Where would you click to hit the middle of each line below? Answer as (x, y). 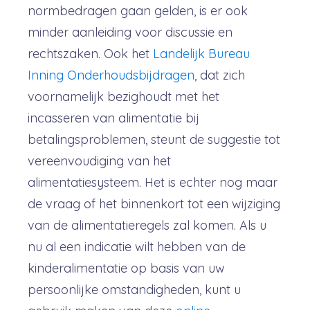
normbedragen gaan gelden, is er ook (138, 11)
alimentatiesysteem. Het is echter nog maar (153, 182)
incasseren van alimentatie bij (113, 118)
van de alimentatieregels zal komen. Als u (147, 225)
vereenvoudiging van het (99, 161)
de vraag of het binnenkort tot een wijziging (154, 204)
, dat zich (220, 75)
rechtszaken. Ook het (90, 54)
